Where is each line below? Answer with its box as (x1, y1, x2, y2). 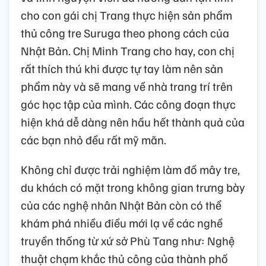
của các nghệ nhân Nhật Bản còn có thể (21, 197, 221, 213)
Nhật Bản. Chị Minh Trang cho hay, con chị (21, 42, 235, 58)
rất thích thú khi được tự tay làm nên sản (21, 60, 223, 76)
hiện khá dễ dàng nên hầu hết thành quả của (21, 113, 245, 129)
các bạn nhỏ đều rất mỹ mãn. (21, 131, 166, 147)
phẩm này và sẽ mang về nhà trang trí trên (21, 78, 233, 94)
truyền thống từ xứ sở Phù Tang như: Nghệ (21, 232, 235, 248)
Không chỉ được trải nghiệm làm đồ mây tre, (21, 161, 240, 177)
